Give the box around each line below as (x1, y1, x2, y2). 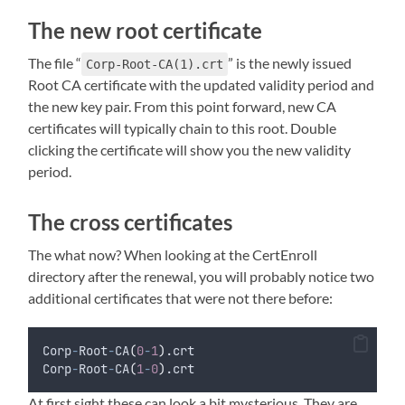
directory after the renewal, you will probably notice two (28, 267, 375, 285)
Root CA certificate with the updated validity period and (28, 75, 375, 93)
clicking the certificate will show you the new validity (28, 140, 352, 158)
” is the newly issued (228, 53, 353, 71)
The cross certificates (28, 208, 233, 235)
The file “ (28, 53, 82, 71)
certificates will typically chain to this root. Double (28, 118, 337, 137)
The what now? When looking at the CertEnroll (28, 245, 318, 263)
